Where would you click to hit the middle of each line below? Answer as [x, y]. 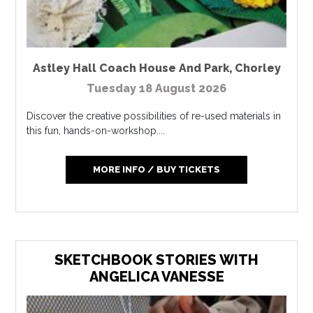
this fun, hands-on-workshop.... [96, 130]
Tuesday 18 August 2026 [156, 88]
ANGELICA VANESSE [156, 276]
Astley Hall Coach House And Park [131, 68]
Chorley [257, 68]
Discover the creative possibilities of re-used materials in [154, 116]
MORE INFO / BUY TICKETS [156, 169]
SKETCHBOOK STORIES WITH [156, 260]
